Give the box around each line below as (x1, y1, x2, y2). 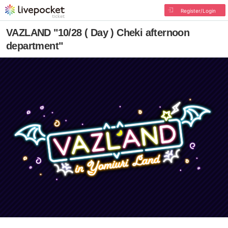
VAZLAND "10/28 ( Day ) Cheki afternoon (6, 27, 190, 38)
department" (6, 40, 63, 51)
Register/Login (180, 8, 216, 14)
